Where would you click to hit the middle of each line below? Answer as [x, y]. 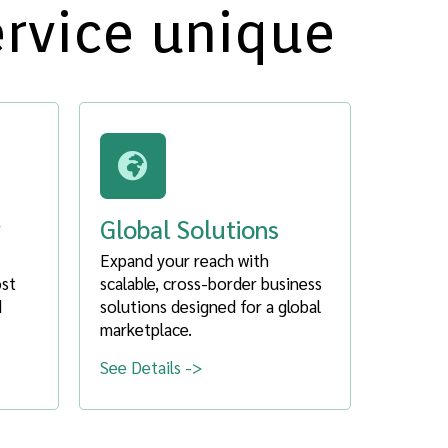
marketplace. [145, 328]
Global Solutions [189, 228]
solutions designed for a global [210, 305]
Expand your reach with [184, 259]
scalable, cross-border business [210, 282]
